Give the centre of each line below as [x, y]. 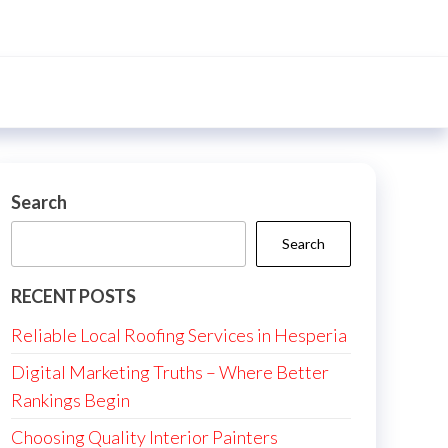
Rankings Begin [70, 400]
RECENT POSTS [73, 296]
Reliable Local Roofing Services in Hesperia [179, 335]
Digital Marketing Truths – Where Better [170, 372]
